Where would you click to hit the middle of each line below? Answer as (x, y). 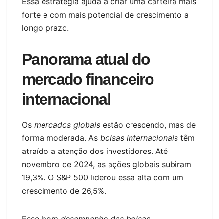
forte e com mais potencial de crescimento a (105, 14)
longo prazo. (45, 28)
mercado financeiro (88, 79)
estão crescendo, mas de (148, 124)
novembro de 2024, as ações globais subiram (107, 164)
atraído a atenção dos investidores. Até (95, 151)
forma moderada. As (61, 138)
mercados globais (67, 124)
